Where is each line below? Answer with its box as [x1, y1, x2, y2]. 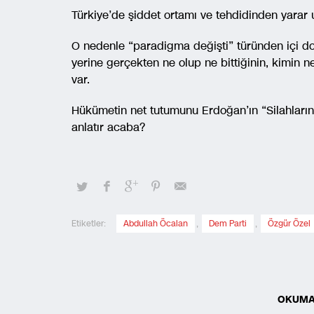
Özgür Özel [268, 218, 310, 229]
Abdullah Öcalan [123, 218, 188, 229]
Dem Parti [209, 218, 247, 229]
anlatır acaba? [71, 119, 145, 135]
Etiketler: [71, 218, 106, 229]
